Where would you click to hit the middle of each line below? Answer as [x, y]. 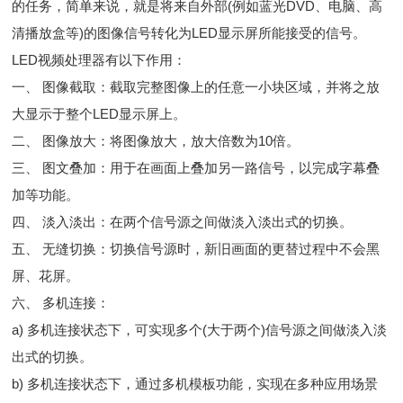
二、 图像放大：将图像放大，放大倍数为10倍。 [156, 140]
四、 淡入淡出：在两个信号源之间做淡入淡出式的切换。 [183, 221]
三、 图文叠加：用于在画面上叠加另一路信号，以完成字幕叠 [196, 167]
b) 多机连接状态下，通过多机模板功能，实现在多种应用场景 [195, 383]
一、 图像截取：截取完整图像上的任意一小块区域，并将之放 [196, 86]
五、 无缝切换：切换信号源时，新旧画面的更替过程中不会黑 [196, 248]
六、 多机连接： [61, 302]
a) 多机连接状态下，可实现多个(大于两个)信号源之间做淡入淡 [200, 329]
